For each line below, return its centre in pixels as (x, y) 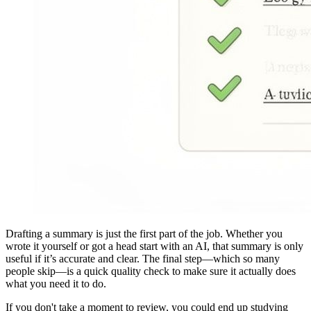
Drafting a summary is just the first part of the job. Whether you (144, 233)
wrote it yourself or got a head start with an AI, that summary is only (154, 246)
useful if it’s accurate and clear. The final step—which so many (143, 258)
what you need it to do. (56, 283)
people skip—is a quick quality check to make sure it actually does (151, 271)
